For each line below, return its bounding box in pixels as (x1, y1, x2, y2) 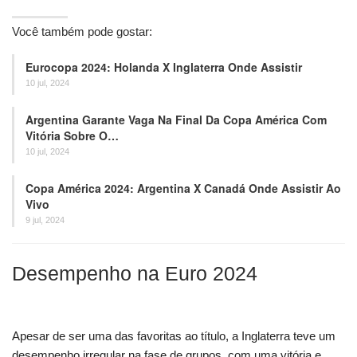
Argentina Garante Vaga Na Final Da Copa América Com (25, 111, 327, 127)
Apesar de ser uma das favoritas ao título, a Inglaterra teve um (12, 328, 335, 343)
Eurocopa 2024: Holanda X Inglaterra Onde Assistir (25, 58, 302, 75)
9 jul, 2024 (25, 214, 65, 225)
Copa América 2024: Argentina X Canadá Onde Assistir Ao (25, 179, 341, 196)
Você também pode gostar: (12, 24, 152, 38)
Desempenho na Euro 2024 (12, 261, 257, 284)
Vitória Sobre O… (25, 127, 119, 143)
